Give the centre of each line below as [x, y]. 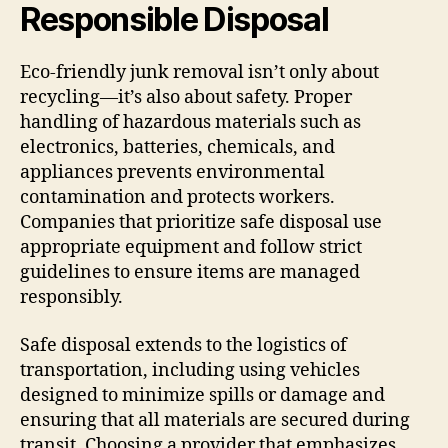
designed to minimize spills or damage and [202, 395]
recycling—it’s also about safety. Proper [186, 98]
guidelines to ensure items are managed [190, 273]
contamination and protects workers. [177, 198]
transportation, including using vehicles [190, 370]
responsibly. [71, 298]
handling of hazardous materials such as [190, 123]
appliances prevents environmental [172, 173]
